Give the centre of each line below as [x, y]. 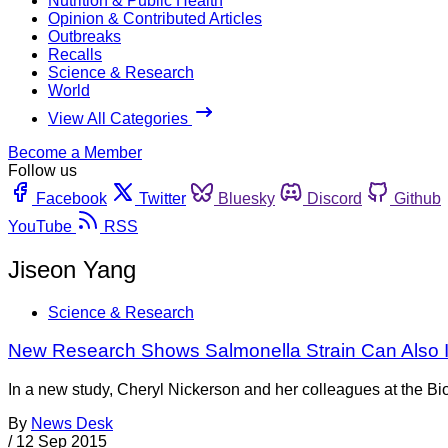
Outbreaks [84, 36]
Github [417, 198]
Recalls [75, 54]
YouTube [40, 226]
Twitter [162, 198]
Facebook [71, 198]
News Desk [72, 424]
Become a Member [75, 152]
